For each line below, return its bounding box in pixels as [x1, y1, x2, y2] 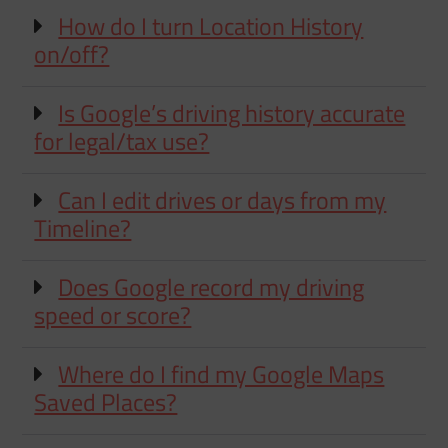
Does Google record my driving [58, 268, 365, 305]
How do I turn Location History [58, 7, 364, 44]
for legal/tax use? [34, 122, 210, 159]
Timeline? [34, 209, 132, 246]
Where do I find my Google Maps [58, 355, 385, 392]
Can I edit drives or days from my [58, 181, 387, 218]
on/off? [34, 35, 110, 72]
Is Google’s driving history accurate [58, 94, 406, 131]
